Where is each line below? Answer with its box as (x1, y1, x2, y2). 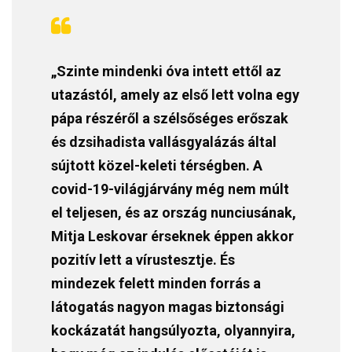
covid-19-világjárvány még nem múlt (51, 181, 289, 198)
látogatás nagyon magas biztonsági (51, 299, 284, 316)
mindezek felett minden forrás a (51, 275, 261, 292)
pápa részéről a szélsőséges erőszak (51, 110, 288, 127)
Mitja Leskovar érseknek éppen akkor (51, 228, 294, 245)
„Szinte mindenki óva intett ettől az (51, 63, 281, 80)
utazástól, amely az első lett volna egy (51, 86, 299, 104)
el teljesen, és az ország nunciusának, (51, 204, 296, 222)
